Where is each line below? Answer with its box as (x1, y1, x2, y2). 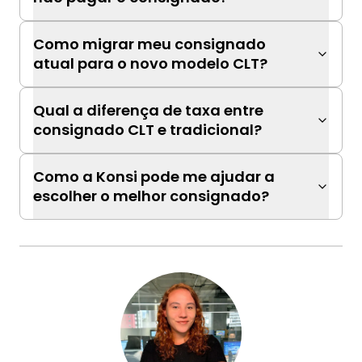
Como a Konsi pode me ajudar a (33, 166, 275, 187)
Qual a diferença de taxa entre (33, 100, 263, 120)
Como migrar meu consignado (33, 34, 266, 54)
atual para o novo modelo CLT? (33, 53, 267, 74)
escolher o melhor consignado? (33, 186, 269, 206)
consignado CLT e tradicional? (33, 120, 262, 140)
